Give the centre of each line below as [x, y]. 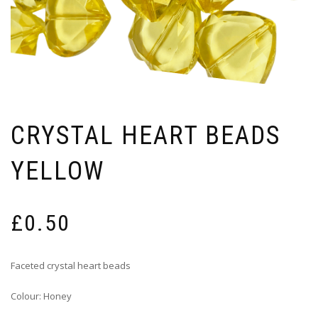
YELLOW [57, 171]
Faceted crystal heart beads [71, 265]
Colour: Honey [41, 296]
